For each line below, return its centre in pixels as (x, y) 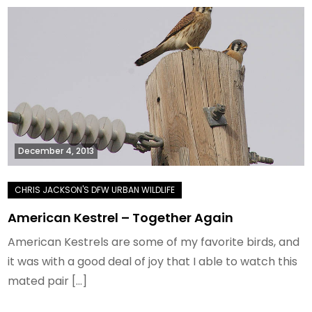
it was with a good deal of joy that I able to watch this (153, 262)
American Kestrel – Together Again (121, 218)
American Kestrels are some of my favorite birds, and (154, 242)
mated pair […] (48, 281)
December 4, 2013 (56, 151)
